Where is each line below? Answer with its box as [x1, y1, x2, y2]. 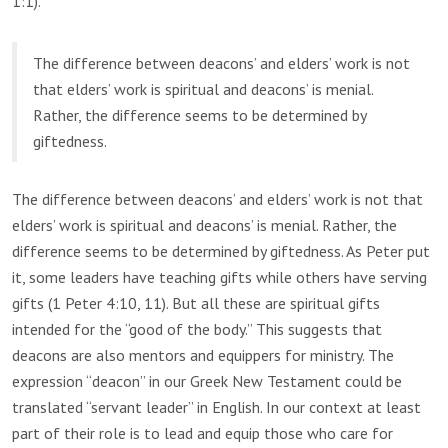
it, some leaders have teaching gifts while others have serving [12, 267, 427, 288]
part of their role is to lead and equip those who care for [12, 423, 393, 444]
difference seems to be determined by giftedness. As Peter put [12, 241, 430, 262]
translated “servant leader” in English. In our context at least [12, 397, 421, 418]
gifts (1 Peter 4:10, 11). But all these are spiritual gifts [12, 293, 380, 314]
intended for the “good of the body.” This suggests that [12, 319, 382, 340]
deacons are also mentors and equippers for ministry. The [12, 345, 394, 366]
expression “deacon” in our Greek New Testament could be [12, 371, 402, 392]
